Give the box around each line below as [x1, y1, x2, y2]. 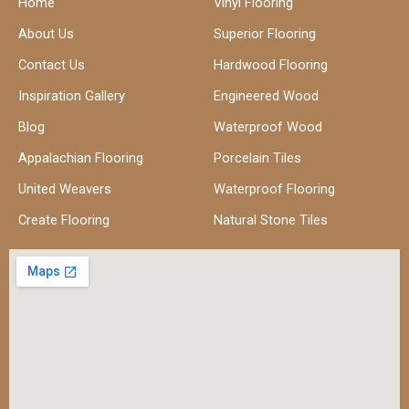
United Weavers [18, 181, 111, 198]
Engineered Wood [214, 88, 319, 105]
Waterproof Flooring [214, 181, 335, 198]
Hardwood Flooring [214, 57, 328, 74]
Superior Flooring [214, 26, 316, 43]
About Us [18, 26, 74, 43]
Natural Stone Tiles [214, 212, 328, 229]
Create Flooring [18, 212, 110, 229]
